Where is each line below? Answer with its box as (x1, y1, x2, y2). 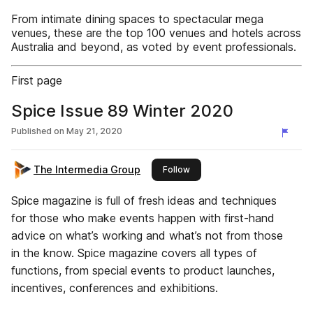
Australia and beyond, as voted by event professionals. (11, 40, 296, 54)
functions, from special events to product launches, (11, 263, 275, 277)
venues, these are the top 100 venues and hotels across (11, 26, 301, 40)
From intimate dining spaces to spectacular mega (11, 12, 263, 26)
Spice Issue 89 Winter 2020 (11, 101, 233, 121)
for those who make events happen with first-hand (11, 211, 275, 225)
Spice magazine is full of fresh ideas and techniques (11, 194, 277, 208)
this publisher (189, 163, 245, 174)
